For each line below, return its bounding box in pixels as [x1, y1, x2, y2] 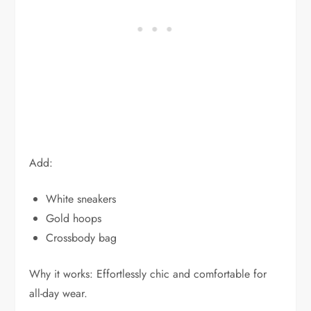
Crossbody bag [46, 229, 117, 246]
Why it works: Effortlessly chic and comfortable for [29, 265, 267, 282]
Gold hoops [46, 210, 102, 226]
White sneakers [46, 190, 117, 207]
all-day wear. [29, 285, 88, 301]
